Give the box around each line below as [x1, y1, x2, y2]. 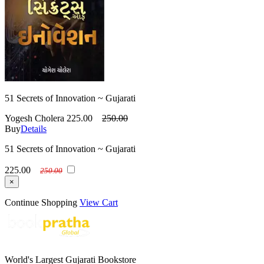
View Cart [80, 197, 118, 207]
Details [21, 124, 47, 134]
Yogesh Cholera [5, 113, 64, 123]
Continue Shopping [5, 197, 77, 207]
